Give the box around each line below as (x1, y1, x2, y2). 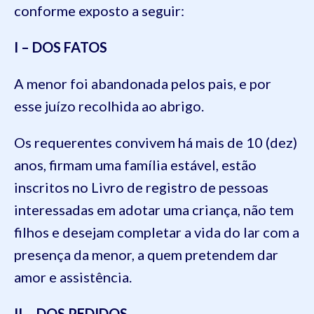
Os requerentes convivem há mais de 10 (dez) (14, 133, 297, 151)
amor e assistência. (14, 268, 132, 285)
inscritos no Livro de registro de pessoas (14, 178, 268, 196)
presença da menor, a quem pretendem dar (14, 245, 278, 263)
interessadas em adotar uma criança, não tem (14, 200, 294, 218)
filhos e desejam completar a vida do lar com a (14, 223, 299, 240)
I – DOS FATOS (14, 38, 107, 55)
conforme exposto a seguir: (14, 1, 184, 19)
